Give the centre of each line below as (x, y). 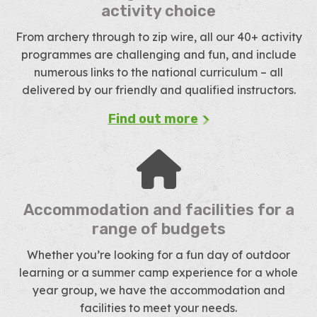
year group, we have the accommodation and (158, 290)
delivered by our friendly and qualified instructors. (158, 90)
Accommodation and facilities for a (158, 210)
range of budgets (158, 229)
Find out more (153, 119)
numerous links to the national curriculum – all (158, 72)
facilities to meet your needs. (158, 308)
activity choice (158, 11)
